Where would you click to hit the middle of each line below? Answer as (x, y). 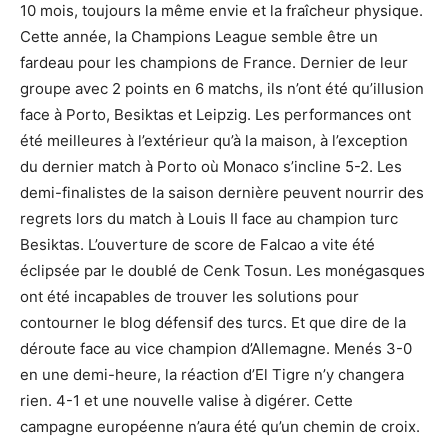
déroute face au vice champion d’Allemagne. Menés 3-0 (216, 348)
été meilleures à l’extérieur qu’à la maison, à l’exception (214, 140)
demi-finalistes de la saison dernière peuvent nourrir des (222, 192)
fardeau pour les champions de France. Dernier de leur (214, 62)
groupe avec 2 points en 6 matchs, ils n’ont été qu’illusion (222, 88)
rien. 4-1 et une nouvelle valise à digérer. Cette (186, 400)
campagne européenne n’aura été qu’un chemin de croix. (220, 426)
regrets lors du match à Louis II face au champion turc (209, 218)
